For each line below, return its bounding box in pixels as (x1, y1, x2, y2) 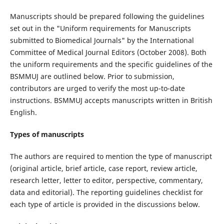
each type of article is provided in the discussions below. (9, 199, 200, 209)
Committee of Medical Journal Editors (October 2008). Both (9, 47, 206, 57)
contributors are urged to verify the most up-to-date (9, 83, 185, 93)
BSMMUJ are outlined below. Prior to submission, (9, 71, 174, 81)
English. (9, 107, 37, 117)
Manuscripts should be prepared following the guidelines (9, 11, 204, 21)
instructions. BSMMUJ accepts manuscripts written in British (9, 95, 212, 105)
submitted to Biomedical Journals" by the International (9, 35, 194, 45)
